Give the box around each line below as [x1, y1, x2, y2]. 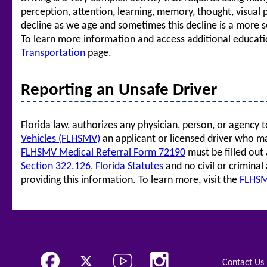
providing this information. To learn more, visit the [21, 175, 240, 186]
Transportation [21, 48, 85, 59]
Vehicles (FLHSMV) [21, 133, 100, 145]
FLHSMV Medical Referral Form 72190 [21, 147, 185, 159]
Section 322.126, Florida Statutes [21, 161, 163, 172]
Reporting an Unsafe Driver [21, 82, 217, 99]
